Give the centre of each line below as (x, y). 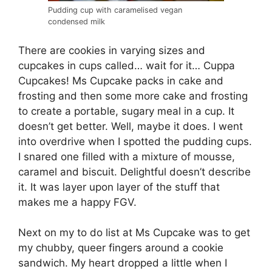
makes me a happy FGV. (77, 202)
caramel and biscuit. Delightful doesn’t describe (134, 172)
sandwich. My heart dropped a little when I (123, 263)
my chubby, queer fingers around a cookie (121, 248)
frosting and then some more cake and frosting (133, 96)
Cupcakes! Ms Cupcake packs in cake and (121, 80)
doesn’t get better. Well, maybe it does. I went (131, 126)
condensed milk (76, 22)
